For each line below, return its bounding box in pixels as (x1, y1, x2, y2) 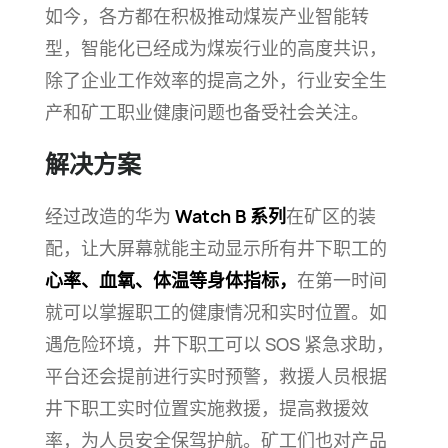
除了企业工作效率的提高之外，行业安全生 (44, 68, 387, 92)
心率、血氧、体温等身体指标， (44, 268, 297, 292)
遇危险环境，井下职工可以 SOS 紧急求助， (44, 332, 394, 356)
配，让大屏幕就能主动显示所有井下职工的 (44, 236, 387, 260)
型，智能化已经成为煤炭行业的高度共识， (44, 36, 387, 60)
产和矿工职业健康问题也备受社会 (44, 100, 315, 124)
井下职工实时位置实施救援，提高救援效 (44, 396, 369, 420)
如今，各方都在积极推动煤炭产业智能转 (44, 4, 369, 28)
